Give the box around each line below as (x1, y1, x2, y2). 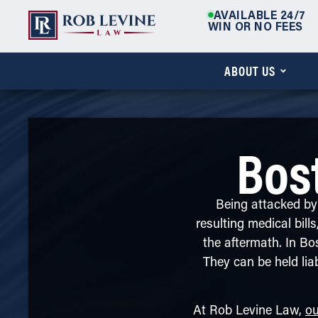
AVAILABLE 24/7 (213, 11, 306, 22)
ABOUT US (224, 62, 275, 80)
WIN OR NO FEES (207, 22, 303, 33)
